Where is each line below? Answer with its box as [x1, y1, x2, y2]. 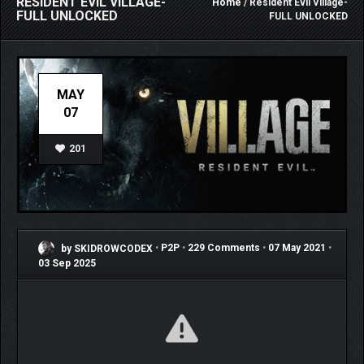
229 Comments [188, 242, 260, 254]
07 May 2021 [268, 242, 326, 254]
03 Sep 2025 [38, 258, 96, 270]
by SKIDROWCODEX [58, 242, 153, 254]
